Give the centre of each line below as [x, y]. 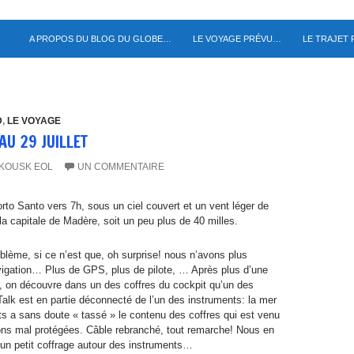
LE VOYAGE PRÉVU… [237, 38]
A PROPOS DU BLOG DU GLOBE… [100, 38]
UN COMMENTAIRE [121, 166]
